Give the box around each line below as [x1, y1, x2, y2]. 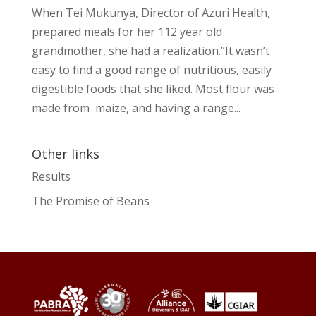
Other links [31, 145, 99, 162]
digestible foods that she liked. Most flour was [31, 80, 274, 97]
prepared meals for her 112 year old [31, 23, 222, 39]
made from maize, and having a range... [31, 99, 241, 116]
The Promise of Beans [31, 193, 150, 209]
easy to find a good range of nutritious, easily [31, 61, 272, 78]
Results [31, 168, 71, 184]
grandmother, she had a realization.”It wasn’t [31, 42, 269, 59]
